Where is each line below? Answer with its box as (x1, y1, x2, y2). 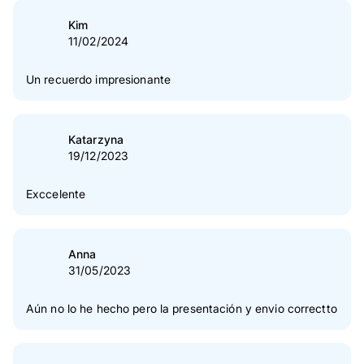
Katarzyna (68, 132, 124, 147)
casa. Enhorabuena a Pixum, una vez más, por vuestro (26, 9, 318, 24)
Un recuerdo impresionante (26, 72, 171, 87)
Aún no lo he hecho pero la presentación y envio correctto (26, 301, 337, 316)
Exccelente (26, 187, 86, 201)
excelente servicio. (26, 26, 128, 41)
